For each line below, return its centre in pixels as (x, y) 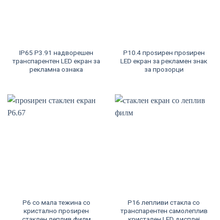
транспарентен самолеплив (164, 210)
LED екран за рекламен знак (164, 61)
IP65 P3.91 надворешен (56, 53)
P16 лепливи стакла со (164, 202)
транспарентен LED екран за (56, 61)
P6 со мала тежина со (56, 202)
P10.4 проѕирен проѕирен (164, 53)
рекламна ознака (56, 69)
